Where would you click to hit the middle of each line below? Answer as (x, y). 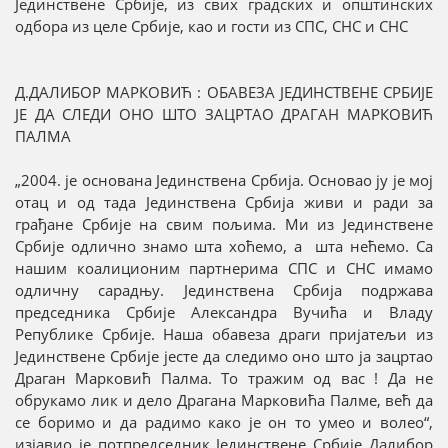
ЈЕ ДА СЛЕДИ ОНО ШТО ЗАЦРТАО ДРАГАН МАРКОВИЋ (224, 114)
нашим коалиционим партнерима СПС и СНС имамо (224, 268)
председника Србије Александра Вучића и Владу (224, 312)
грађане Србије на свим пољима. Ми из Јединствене (224, 224)
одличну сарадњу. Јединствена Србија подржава (224, 290)
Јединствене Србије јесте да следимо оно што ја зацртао (224, 356)
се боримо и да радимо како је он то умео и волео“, (224, 422)
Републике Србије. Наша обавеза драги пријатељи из (224, 334)
